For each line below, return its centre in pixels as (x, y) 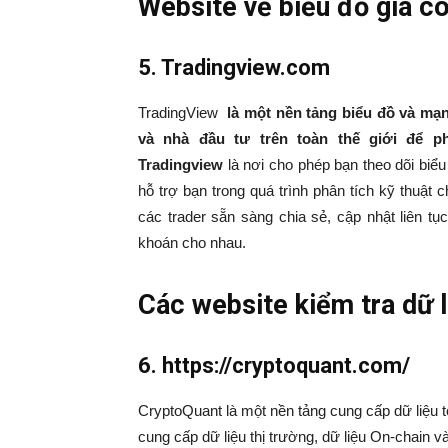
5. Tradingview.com (234, 68)
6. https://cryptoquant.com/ (274, 366)
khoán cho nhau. (192, 243)
